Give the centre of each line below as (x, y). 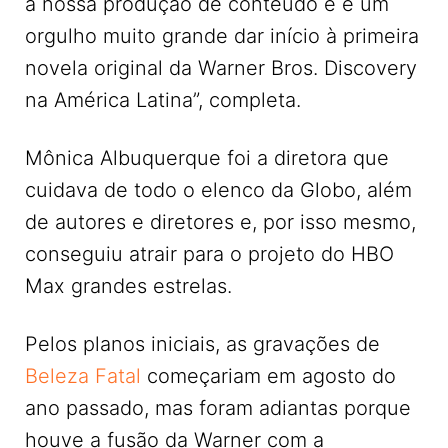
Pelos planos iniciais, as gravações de (202, 344)
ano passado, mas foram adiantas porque (218, 408)
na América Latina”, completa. (163, 100)
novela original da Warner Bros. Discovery (221, 68)
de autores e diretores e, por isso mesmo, (220, 222)
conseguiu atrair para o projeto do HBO (209, 254)
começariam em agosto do (268, 376)
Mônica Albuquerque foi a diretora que (207, 158)
